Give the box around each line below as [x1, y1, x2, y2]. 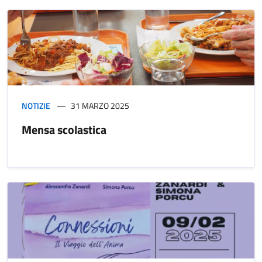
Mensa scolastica [22, 120, 106, 139]
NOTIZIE [22, 99, 50, 112]
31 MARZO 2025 [71, 99, 129, 112]
